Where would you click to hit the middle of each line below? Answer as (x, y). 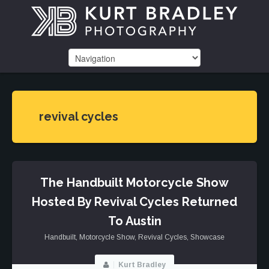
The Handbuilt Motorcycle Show (134, 183)
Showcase (207, 237)
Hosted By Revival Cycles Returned (134, 202)
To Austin (134, 221)
